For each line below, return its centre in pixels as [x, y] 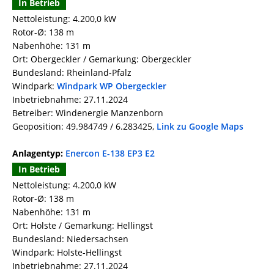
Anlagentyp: [39, 154]
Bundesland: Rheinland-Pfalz [72, 73]
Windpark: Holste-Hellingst [67, 253]
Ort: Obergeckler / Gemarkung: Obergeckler [102, 59]
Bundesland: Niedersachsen [70, 239]
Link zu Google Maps [200, 127]
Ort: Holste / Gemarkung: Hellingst [83, 226]
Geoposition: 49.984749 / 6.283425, [84, 127]
